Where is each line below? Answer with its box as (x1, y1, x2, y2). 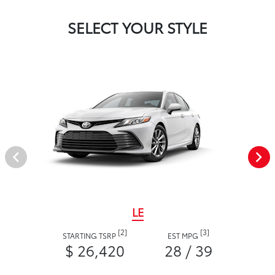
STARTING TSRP (62, 230, 118, 241)
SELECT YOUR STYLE (68, 17, 207, 38)
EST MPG (168, 230, 201, 241)
